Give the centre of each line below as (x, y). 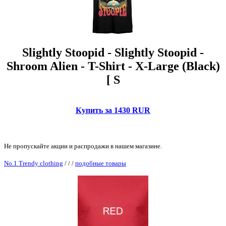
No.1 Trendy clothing (34, 163)
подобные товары (101, 163)
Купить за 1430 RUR (113, 110)
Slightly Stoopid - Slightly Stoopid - (113, 53)
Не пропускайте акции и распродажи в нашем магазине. (83, 146)
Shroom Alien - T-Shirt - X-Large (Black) (113, 66)
